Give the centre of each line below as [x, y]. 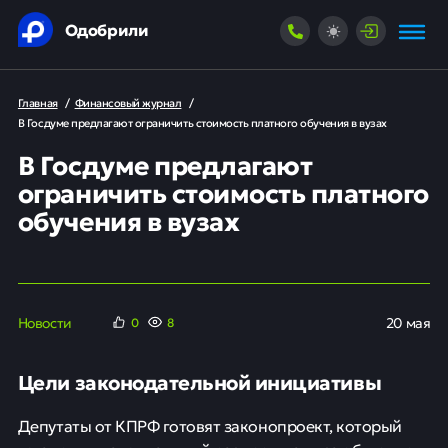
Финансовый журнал [128, 102]
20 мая [408, 322]
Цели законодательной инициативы [199, 381]
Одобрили [106, 29]
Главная [37, 102]
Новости [44, 322]
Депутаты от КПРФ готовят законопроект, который [209, 425]
